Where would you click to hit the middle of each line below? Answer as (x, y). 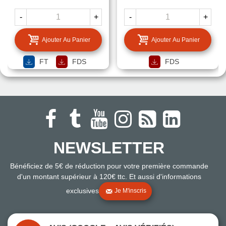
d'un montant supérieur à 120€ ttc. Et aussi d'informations (109, 177)
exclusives (82, 191)
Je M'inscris (130, 191)
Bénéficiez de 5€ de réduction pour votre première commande (109, 166)
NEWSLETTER (109, 148)
